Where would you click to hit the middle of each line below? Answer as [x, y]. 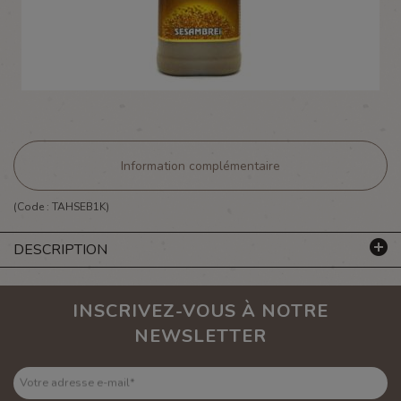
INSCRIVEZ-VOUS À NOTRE [200, 311]
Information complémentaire [200, 166]
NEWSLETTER [200, 336]
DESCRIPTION [60, 249]
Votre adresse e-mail [75, 383]
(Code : [33, 207]
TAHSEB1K [79, 207]
